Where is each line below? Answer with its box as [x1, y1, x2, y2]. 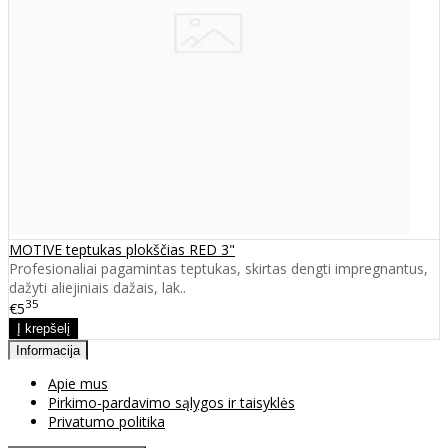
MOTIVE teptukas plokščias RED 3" [9, 239, 235, 259]
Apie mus [48, 374, 108, 394]
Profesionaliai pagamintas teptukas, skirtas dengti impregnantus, [9, 258, 428, 278]
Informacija [16, 343, 80, 359]
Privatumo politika [48, 412, 165, 432]
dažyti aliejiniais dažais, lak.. [9, 277, 186, 297]
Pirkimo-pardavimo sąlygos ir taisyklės [48, 393, 295, 413]
